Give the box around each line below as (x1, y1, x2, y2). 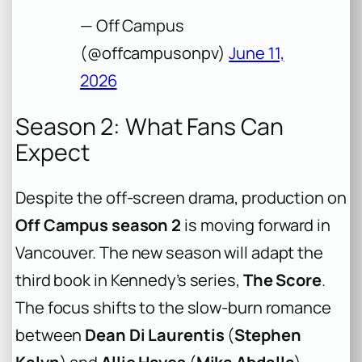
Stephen (234, 324, 301, 347)
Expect (15, 136, 90, 168)
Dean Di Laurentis (85, 324, 225, 347)
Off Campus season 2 (15, 214, 182, 237)
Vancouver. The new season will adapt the (15, 242, 323, 264)
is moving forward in (181, 214, 331, 237)
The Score (242, 269, 322, 292)
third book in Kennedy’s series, (15, 269, 243, 292)
